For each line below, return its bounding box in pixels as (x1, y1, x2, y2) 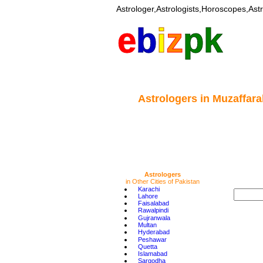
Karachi (137, 185, 160, 193)
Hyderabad (137, 228, 170, 236)
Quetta (137, 242, 157, 250)
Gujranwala (137, 214, 170, 221)
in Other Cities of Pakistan (126, 178, 200, 186)
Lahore (137, 192, 158, 200)
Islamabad (137, 250, 167, 258)
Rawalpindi (137, 207, 168, 214)
